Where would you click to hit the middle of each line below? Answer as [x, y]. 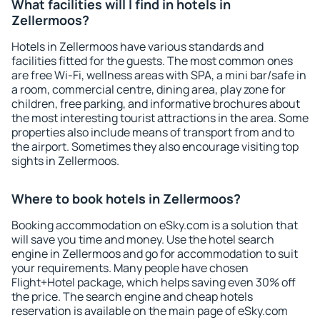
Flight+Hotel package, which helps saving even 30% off [154, 282]
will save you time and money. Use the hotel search [143, 239]
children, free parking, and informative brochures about [156, 104]
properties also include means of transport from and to [153, 132]
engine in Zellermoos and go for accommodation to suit [155, 254]
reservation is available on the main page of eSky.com [150, 311]
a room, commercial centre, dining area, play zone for [149, 89]
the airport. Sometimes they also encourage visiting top [155, 146]
